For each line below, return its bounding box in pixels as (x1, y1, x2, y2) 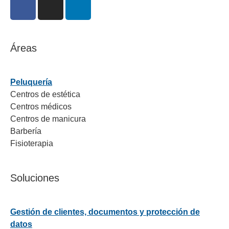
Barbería (10, 127, 41, 136)
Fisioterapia (10, 139, 53, 148)
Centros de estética (10, 90, 80, 99)
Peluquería (10, 78, 52, 87)
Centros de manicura (10, 114, 86, 124)
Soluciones (10, 172, 59, 184)
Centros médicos (10, 102, 72, 111)
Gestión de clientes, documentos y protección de (10, 208, 200, 217)
